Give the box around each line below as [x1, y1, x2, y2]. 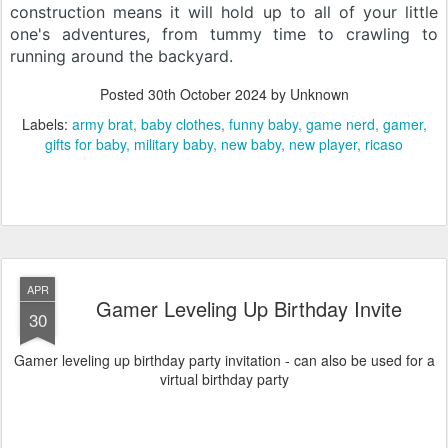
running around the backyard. [10, 46, 233, 67]
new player [289, 134, 357, 155]
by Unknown [266, 84, 349, 105]
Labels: [21, 114, 72, 135]
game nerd [305, 114, 375, 135]
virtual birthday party [159, 369, 289, 390]
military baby [134, 134, 213, 155]
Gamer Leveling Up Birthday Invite [96, 294, 402, 324]
